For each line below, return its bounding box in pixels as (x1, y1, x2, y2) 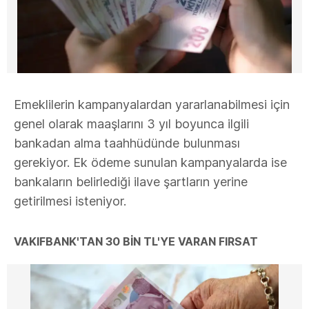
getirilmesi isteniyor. (14, 194, 126, 208)
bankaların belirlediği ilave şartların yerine (14, 175, 248, 189)
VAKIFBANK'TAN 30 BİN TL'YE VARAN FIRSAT (14, 235, 258, 248)
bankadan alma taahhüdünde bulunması (14, 136, 240, 150)
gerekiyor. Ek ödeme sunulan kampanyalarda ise (14, 155, 287, 170)
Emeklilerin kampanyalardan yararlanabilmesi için (14, 97, 290, 112)
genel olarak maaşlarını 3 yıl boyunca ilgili (14, 117, 249, 131)
